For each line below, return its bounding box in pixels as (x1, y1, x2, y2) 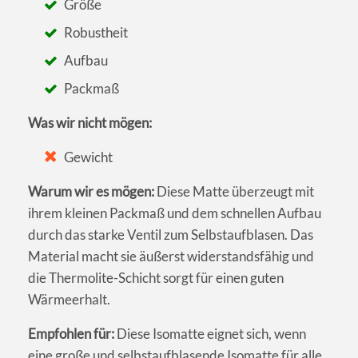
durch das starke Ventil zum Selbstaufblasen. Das (28, 225, 313, 243)
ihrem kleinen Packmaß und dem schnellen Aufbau (28, 204, 321, 221)
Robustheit (64, 23, 129, 41)
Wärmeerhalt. (28, 290, 110, 308)
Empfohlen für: (28, 324, 114, 342)
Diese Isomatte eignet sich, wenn (114, 324, 306, 342)
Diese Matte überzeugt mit (154, 182, 314, 200)
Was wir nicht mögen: (28, 113, 152, 131)
